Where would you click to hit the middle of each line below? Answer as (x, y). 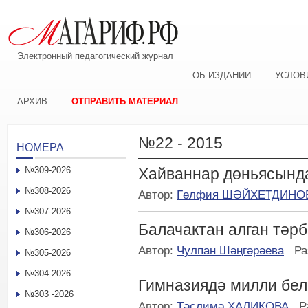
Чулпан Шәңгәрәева (230, 250)
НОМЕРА (40, 147)
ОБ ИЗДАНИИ (222, 75)
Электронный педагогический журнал (95, 56)
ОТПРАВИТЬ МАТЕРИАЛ (125, 101)
